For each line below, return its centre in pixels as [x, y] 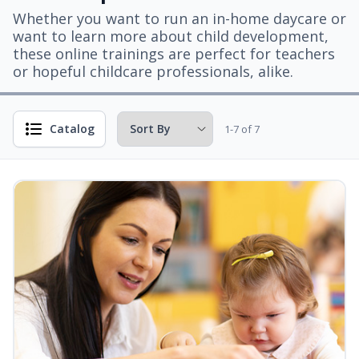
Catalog [72, 129]
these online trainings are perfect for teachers [174, 54]
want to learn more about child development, [171, 36]
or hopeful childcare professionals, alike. [153, 71]
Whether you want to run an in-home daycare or [179, 18]
